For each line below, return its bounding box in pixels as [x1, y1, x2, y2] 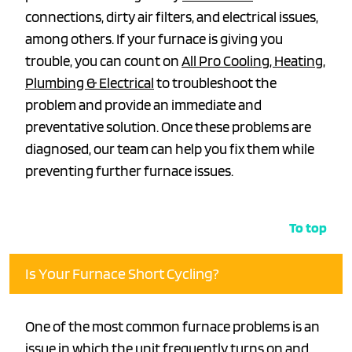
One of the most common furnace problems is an [25, 317, 320, 336]
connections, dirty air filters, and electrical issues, [25, 8, 318, 27]
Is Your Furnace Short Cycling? [25, 264, 219, 284]
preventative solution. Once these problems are [25, 118, 311, 137]
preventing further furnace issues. [25, 162, 233, 181]
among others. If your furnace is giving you [25, 30, 283, 49]
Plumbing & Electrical [25, 74, 154, 93]
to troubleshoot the [154, 74, 277, 93]
